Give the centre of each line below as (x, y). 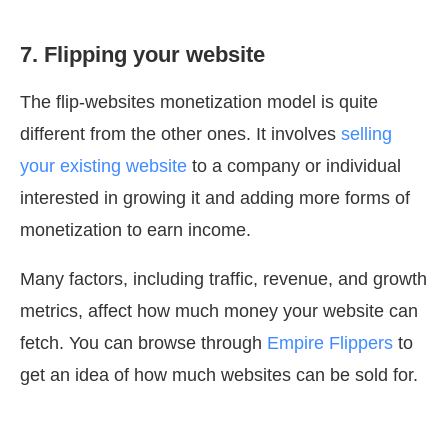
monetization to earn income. (138, 230)
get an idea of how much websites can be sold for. (219, 375)
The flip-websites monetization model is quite (199, 102)
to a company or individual (294, 166)
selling (366, 134)
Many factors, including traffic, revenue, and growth (223, 279)
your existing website (103, 166)
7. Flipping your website (142, 55)
